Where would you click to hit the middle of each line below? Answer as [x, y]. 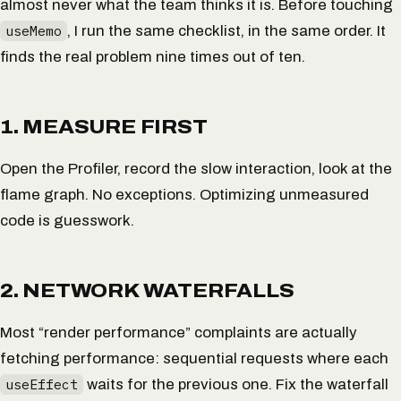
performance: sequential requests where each [224, 359]
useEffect [41, 385]
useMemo [33, 30]
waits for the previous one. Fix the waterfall [235, 385]
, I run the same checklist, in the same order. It [226, 30]
